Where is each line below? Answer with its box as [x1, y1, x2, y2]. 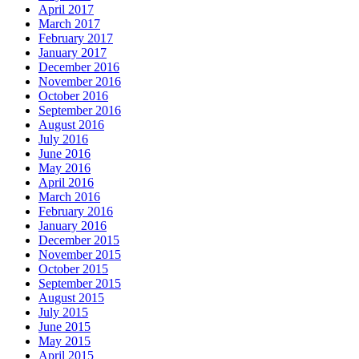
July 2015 [38, 305, 88, 319]
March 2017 [38, 16, 100, 30]
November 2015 [38, 247, 121, 261]
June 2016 [38, 146, 91, 160]
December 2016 [38, 59, 119, 74]
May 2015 [38, 333, 91, 348]
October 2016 [38, 88, 108, 103]
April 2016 [38, 175, 94, 189]
